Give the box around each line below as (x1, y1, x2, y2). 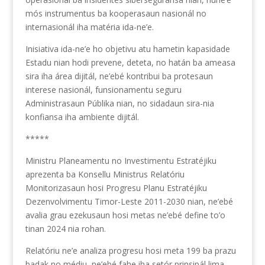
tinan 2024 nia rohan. (25, 222, 106, 234)
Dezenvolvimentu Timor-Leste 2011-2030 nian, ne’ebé (25, 195, 233, 207)
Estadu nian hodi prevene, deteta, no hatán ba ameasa (25, 56, 235, 68)
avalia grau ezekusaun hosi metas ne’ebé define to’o (25, 209, 225, 221)
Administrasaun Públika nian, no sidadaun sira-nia (25, 97, 214, 109)
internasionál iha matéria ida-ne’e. (25, 21, 154, 33)
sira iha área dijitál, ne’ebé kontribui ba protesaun (25, 70, 213, 82)
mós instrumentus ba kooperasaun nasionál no (25, 7, 206, 19)
